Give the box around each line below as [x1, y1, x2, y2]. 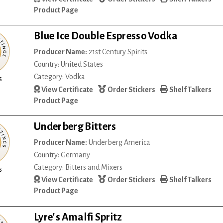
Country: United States [34, 60, 104, 69]
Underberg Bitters [34, 120, 116, 132]
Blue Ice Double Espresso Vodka [34, 30, 178, 42]
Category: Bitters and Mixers [34, 163, 123, 172]
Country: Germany [34, 151, 91, 159]
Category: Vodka [34, 73, 86, 81]
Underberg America [87, 138, 151, 146]
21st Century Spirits [87, 48, 148, 56]
